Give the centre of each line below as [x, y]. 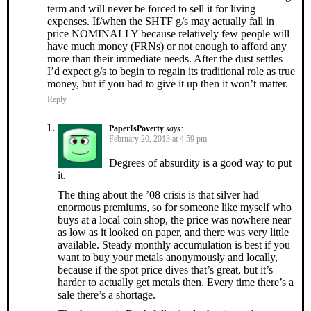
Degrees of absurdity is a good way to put [200, 162]
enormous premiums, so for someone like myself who [175, 207]
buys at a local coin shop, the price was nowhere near [174, 219]
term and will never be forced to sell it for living [151, 8]
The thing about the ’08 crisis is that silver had [158, 194]
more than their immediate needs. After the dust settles [165, 58]
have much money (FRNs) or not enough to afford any [167, 46]
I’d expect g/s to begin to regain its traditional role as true [171, 71]
